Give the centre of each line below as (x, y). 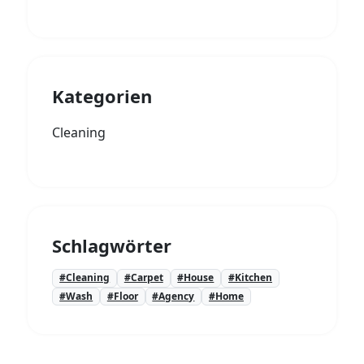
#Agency (173, 296)
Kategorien (102, 96)
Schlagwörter (112, 246)
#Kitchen (250, 278)
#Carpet (143, 278)
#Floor (122, 296)
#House (196, 278)
